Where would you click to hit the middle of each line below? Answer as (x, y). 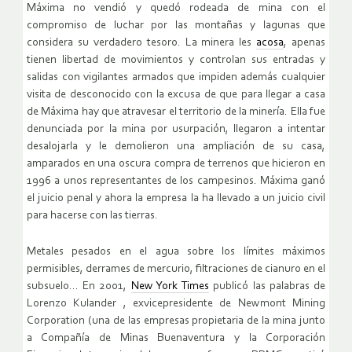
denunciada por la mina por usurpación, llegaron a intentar (176, 129)
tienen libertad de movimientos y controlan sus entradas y (176, 60)
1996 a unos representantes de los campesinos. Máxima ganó (176, 181)
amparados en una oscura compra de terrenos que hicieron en (176, 163)
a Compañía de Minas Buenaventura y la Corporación (176, 338)
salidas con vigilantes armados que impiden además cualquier (176, 77)
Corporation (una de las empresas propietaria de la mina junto (176, 321)
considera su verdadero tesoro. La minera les (142, 42)
